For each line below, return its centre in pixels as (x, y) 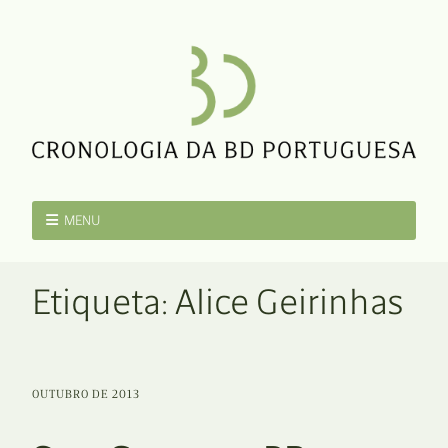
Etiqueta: (103, 302)
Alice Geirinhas (289, 302)
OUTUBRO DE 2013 (86, 394)
